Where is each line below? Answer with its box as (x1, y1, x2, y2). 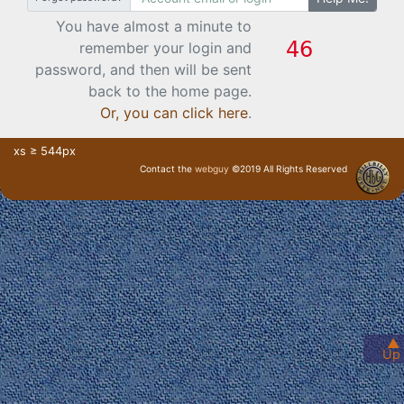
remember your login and (78, 38, 252, 57)
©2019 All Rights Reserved (229, 162, 347, 174)
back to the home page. (87, 81, 252, 100)
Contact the (140, 162, 195, 174)
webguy (195, 162, 229, 174)
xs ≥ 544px (14, 143, 76, 158)
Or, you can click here (99, 103, 248, 122)
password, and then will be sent (34, 60, 252, 78)
